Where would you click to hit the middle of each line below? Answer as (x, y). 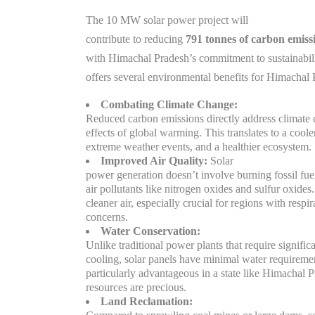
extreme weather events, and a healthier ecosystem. (199, 147)
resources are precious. (136, 287)
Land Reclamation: (147, 301)
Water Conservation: (150, 231)
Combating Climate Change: (169, 104)
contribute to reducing (136, 39)
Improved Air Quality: (154, 161)
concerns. (107, 217)
